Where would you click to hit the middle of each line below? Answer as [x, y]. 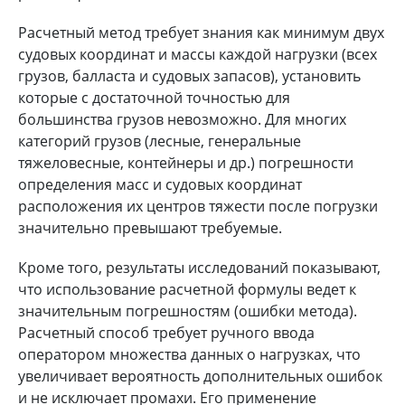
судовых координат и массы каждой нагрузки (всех [198, 54]
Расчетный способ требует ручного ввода [166, 332]
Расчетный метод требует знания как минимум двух [201, 32]
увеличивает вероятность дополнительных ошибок [200, 376]
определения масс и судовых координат [160, 184]
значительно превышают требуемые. [150, 227]
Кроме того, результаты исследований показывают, [199, 267]
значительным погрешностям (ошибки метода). [188, 311]
